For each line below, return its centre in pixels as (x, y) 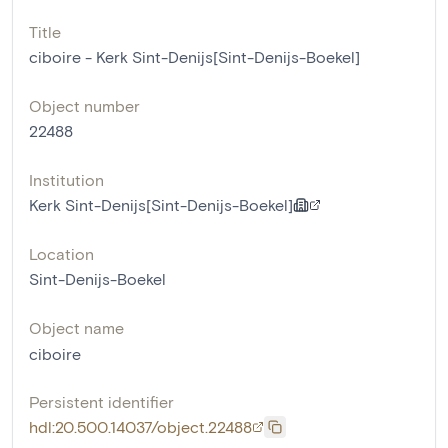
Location (61, 254)
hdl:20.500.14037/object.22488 (140, 427)
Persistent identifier (101, 402)
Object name (76, 328)
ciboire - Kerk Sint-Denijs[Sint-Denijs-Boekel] (194, 57)
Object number (84, 106)
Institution (66, 180)
